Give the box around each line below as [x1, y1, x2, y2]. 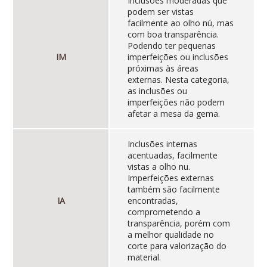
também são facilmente [127, 184, 220, 195]
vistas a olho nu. [127, 161, 190, 173]
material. [127, 252, 161, 263]
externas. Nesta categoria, [127, 74, 229, 86]
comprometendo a [127, 206, 200, 218]
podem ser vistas [127, 6, 194, 18]
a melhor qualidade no [127, 229, 214, 241]
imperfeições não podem [127, 97, 225, 108]
